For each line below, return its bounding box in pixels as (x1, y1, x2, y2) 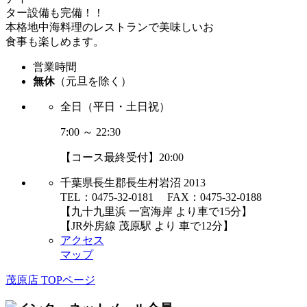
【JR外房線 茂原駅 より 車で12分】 (60, 219, 234, 232)
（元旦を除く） (55, 75, 132, 87)
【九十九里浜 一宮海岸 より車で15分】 (60, 205, 252, 217)
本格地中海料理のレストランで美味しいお (5, 21, 214, 33)
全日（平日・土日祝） (60, 100, 170, 112)
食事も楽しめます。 (5, 35, 104, 47)
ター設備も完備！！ (5, 6, 104, 19)
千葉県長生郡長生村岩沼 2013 (60, 176, 206, 188)
